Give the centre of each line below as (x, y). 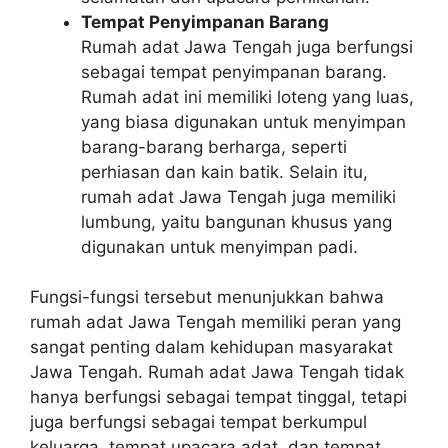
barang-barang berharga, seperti (214, 146)
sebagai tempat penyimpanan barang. (234, 71)
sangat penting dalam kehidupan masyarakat (211, 347)
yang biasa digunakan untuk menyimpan (243, 121)
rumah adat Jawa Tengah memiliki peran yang (215, 322)
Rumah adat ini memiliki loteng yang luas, (247, 96)
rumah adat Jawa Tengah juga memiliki (238, 196)
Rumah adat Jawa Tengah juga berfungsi (247, 46)
